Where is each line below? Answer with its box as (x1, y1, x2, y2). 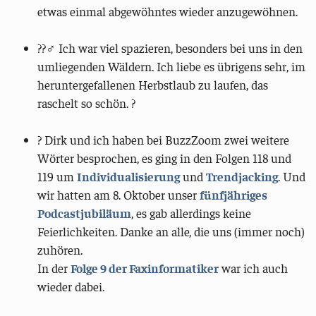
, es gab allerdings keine (131, 205, 252, 221)
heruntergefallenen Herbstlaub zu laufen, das (37, 76, 269, 92)
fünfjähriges (200, 186, 268, 202)
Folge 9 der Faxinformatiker (71, 260, 219, 276)
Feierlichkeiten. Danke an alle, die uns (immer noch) (37, 223, 305, 239)
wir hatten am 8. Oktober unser (37, 186, 200, 202)
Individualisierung (77, 168, 181, 184)
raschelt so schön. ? (37, 95, 136, 111)
